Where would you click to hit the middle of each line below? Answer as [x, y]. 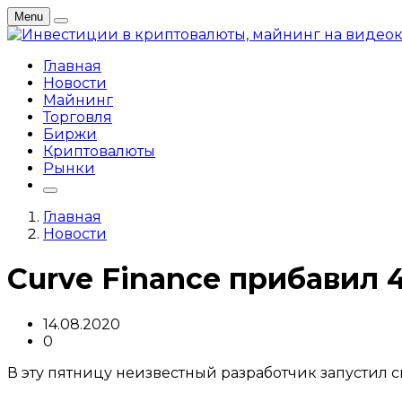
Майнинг [78, 100]
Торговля [78, 117]
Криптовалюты [99, 151]
